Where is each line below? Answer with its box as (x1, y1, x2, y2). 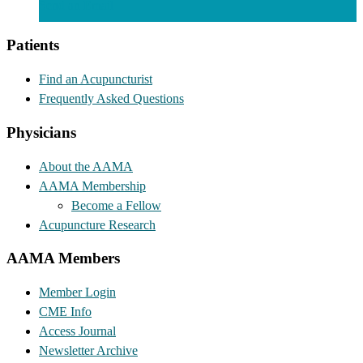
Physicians (6, 123, 76, 141)
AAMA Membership (39, 178, 146, 193)
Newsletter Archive (39, 343, 138, 357)
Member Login (39, 284, 116, 299)
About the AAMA (39, 159, 133, 173)
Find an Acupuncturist (39, 72, 152, 87)
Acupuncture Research (39, 217, 156, 232)
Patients (6, 36, 59, 54)
